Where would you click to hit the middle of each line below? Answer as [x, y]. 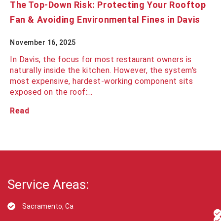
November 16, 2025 [43, 43]
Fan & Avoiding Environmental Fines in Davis [105, 20]
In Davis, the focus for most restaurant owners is [101, 60]
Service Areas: [48, 185]
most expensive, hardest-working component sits [101, 81]
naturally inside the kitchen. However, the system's [104, 71]
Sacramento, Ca [48, 206]
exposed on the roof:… [51, 92]
